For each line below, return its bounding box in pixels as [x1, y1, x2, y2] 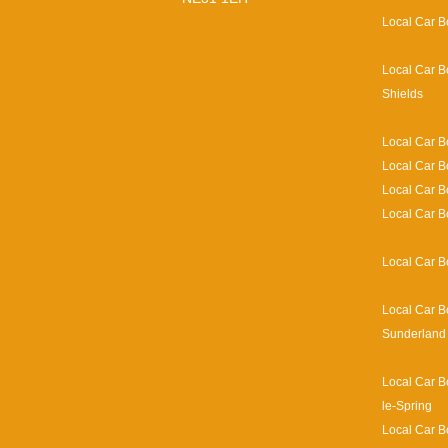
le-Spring [382, 398, 432, 412]
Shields [382, 86, 423, 100]
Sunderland [382, 326, 446, 340]
